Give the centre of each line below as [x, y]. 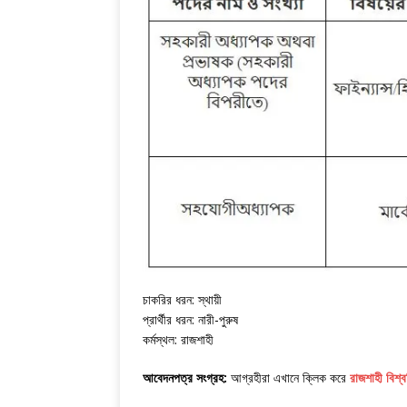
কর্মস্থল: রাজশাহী [178, 339]
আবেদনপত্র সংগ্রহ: [185, 377]
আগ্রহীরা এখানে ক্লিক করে [288, 377]
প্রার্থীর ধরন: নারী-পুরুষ [190, 319]
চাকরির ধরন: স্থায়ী [182, 299]
